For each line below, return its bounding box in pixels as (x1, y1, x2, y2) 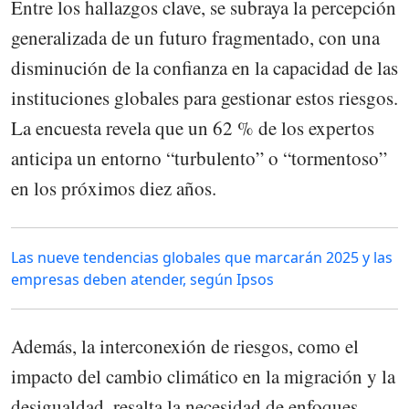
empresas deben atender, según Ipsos (11, 268, 274, 289)
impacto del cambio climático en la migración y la (11, 362, 395, 389)
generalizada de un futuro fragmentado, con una (11, 25, 380, 51)
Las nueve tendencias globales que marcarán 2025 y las (11, 246, 393, 267)
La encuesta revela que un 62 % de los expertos (11, 115, 374, 142)
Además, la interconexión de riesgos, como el (11, 332, 359, 359)
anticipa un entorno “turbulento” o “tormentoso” (11, 145, 387, 172)
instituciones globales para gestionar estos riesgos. (11, 85, 398, 111)
